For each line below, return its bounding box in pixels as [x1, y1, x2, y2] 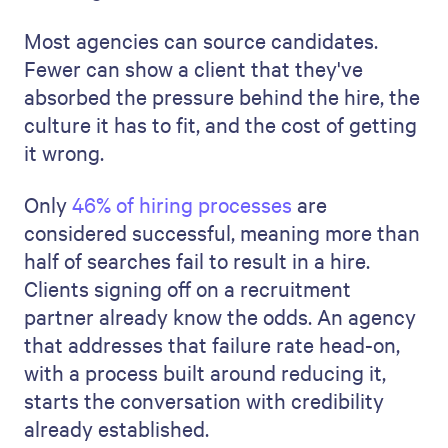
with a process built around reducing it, [24, 358, 386, 386]
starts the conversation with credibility [24, 386, 384, 414]
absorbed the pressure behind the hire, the [24, 82, 420, 110]
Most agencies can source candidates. [24, 26, 378, 54]
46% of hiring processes [72, 190, 292, 218]
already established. [24, 414, 209, 442]
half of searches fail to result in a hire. [24, 246, 370, 274]
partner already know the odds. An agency [24, 302, 416, 330]
